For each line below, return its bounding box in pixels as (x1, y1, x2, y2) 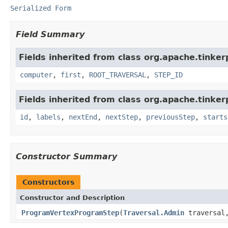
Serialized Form (10, 4, 71, 12)
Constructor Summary (16, 151, 117, 161)
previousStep (146, 112, 195, 121)
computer (20, 70, 52, 79)
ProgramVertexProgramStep (21, 208, 119, 217)
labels (36, 112, 61, 121)
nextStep (105, 112, 138, 121)
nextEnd (69, 112, 97, 121)
